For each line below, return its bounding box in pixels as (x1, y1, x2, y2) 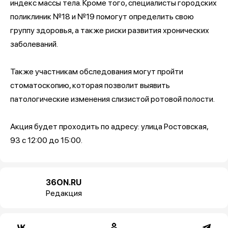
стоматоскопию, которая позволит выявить (10, 80, 170, 91)
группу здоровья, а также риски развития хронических (10, 25, 209, 36)
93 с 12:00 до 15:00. (10, 135, 82, 146)
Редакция (46, 188, 82, 198)
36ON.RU (46, 178, 81, 188)
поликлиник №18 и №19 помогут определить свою (10, 12, 194, 22)
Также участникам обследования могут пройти (10, 67, 183, 77)
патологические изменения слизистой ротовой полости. (10, 94, 215, 104)
